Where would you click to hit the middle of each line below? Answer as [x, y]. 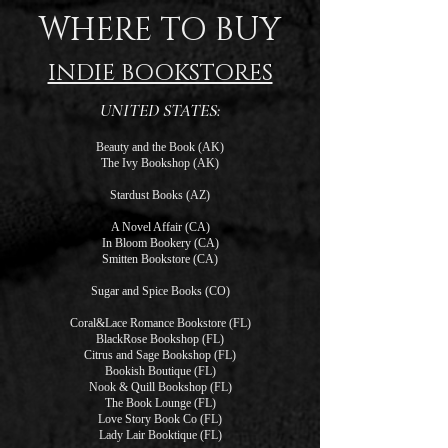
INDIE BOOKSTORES [160, 73]
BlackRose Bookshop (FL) [160, 339]
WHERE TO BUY [160, 30]
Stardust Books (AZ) [160, 195]
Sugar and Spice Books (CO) [160, 291]
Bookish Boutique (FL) [160, 371]
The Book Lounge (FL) [160, 403]
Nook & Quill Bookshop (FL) [160, 387]
